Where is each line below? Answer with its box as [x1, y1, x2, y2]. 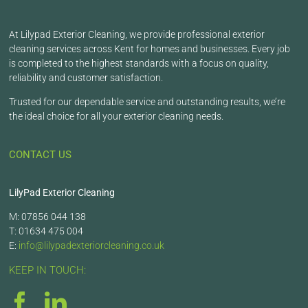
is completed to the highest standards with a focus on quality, [9, 58, 269, 69]
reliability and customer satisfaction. [9, 72, 164, 84]
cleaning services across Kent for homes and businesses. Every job [9, 43, 291, 55]
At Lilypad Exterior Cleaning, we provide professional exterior [9, 29, 265, 41]
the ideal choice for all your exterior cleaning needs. [9, 111, 224, 122]
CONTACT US [9, 148, 72, 162]
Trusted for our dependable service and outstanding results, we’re [9, 96, 286, 108]
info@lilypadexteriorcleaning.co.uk [19, 240, 165, 252]
